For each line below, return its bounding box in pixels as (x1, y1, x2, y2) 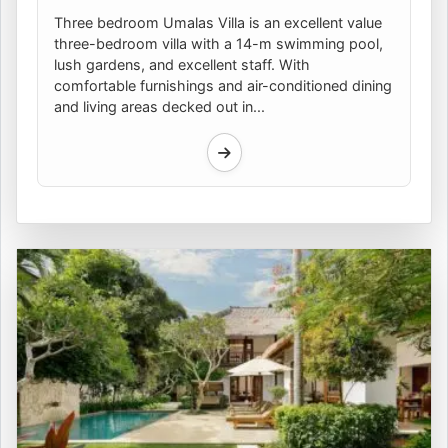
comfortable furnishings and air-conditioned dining (54, 77, 392, 95)
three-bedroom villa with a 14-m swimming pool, (54, 35, 383, 53)
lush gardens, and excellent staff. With (54, 56, 310, 74)
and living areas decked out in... (54, 98, 265, 116)
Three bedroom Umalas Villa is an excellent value (54, 14, 382, 32)
